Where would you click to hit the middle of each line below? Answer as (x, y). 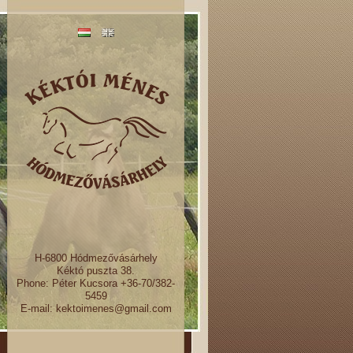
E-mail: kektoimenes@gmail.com (96, 309)
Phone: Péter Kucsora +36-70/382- (96, 284)
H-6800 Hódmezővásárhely (96, 258)
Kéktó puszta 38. (96, 271)
